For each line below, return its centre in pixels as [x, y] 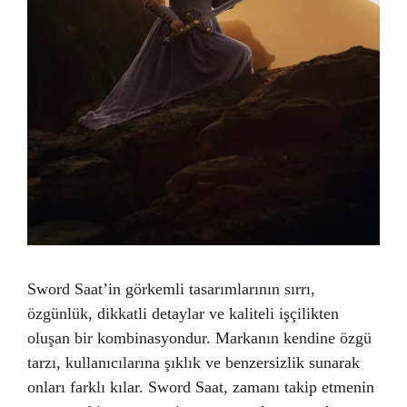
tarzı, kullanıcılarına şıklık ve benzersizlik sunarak [194, 362]
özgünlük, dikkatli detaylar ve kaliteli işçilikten [183, 313]
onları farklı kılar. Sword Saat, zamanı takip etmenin [201, 387]
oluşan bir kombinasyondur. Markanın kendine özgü [199, 338]
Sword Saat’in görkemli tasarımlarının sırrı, [171, 289]
